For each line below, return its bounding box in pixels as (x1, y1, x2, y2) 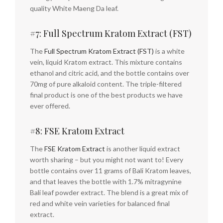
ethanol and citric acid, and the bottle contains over (30, 69, 189, 77)
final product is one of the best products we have (30, 91, 183, 99)
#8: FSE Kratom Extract (30, 125, 124, 137)
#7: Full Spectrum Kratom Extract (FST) (30, 27, 192, 39)
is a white (154, 47, 185, 55)
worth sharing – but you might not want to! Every (30, 155, 183, 164)
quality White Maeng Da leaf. (30, 4, 118, 12)
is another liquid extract (105, 144, 180, 153)
